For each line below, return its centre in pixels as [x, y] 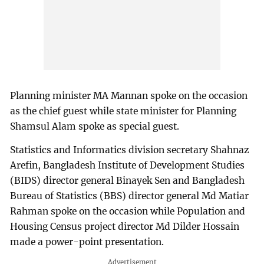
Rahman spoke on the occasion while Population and [128, 212]
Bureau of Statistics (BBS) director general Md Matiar [130, 196]
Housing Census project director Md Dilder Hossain [125, 227]
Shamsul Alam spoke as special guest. [95, 127]
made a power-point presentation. [87, 242]
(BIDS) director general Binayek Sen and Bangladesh [128, 181]
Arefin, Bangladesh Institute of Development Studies [128, 166]
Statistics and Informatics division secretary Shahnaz [130, 150]
